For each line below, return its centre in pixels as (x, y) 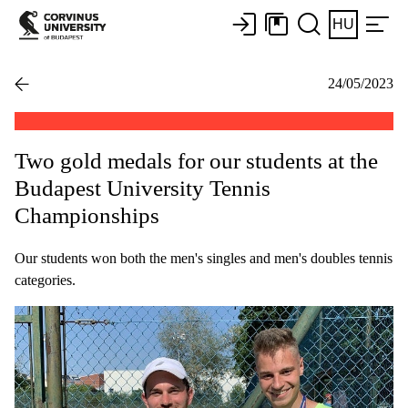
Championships (87, 215)
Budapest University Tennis (143, 188)
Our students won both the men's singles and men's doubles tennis (204, 258)
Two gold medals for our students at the (196, 160)
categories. (45, 280)
